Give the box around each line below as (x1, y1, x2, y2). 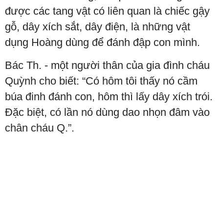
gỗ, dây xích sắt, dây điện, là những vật (5, 21, 190, 33)
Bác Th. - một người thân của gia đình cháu (5, 59, 210, 72)
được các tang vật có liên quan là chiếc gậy (5, 5, 210, 18)
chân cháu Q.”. (5, 122, 74, 134)
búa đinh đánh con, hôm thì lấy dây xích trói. (5, 90, 213, 103)
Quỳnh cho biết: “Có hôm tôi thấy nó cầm (5, 75, 197, 88)
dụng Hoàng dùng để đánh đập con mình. (5, 36, 200, 49)
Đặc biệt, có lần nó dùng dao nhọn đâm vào (5, 106, 210, 119)
